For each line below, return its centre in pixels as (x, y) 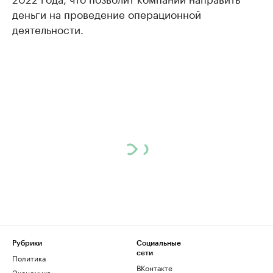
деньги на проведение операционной (107, 14)
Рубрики (27, 243)
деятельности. (48, 29)
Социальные (159, 243)
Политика (29, 258)
